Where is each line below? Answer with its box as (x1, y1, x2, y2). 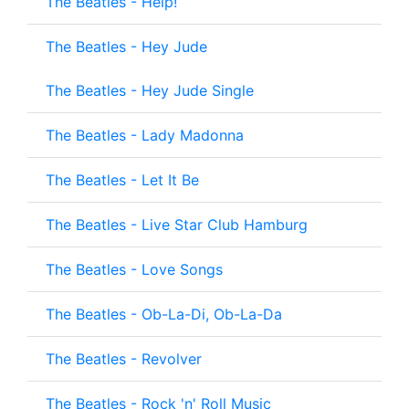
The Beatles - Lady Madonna (46, 126, 244, 145)
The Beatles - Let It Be (46, 171, 199, 190)
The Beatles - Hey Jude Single (46, 81, 254, 100)
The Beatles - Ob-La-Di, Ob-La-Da (46, 305, 282, 324)
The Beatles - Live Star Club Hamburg (46, 215, 308, 235)
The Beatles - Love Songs (46, 260, 223, 279)
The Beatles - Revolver (46, 350, 202, 369)
